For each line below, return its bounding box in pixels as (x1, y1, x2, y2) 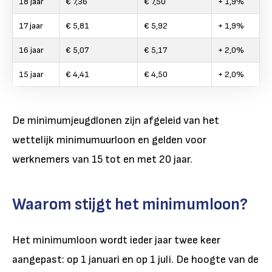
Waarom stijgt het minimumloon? (12, 194, 248, 214)
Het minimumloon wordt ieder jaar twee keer (12, 233, 220, 246)
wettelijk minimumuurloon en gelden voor (12, 133, 206, 146)
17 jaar (19, 20, 43, 31)
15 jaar (19, 69, 44, 80)
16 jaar (19, 44, 44, 55)
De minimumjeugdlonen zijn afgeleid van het (12, 114, 219, 127)
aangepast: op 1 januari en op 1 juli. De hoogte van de (12, 253, 259, 266)
